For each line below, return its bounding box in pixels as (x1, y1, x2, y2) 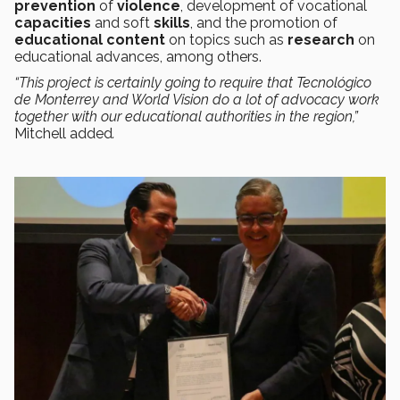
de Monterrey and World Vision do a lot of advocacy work (14, 91, 379, 109)
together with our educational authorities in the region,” (14, 108, 358, 126)
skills (154, 14, 190, 32)
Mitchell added (14, 125, 112, 143)
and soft (91, 14, 154, 32)
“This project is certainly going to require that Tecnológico (14, 74, 371, 92)
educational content (14, 31, 165, 49)
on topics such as (165, 31, 287, 49)
